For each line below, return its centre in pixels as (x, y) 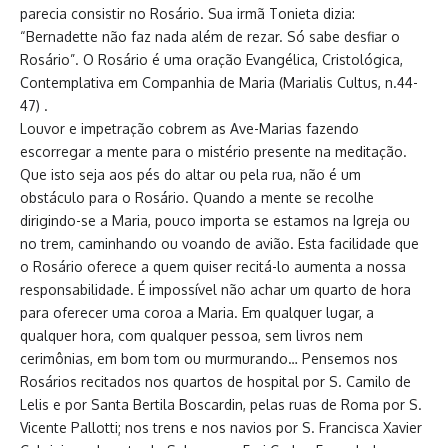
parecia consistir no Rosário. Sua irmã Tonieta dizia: (187, 13)
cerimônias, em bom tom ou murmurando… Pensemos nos (209, 358)
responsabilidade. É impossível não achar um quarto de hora (215, 289)
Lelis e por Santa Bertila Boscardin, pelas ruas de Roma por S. (221, 404)
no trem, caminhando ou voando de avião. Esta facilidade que (219, 243)
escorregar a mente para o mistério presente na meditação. (213, 151)
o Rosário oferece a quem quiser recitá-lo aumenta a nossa (213, 266)
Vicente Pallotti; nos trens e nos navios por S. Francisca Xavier (221, 427)
